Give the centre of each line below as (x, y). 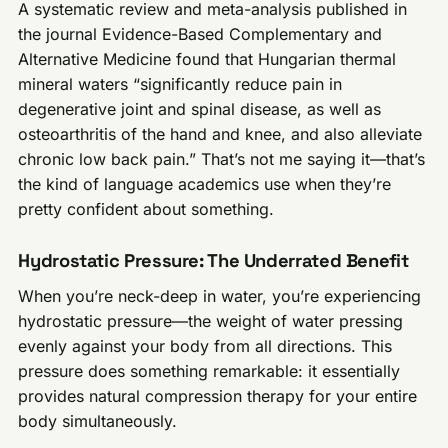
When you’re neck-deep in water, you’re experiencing (220, 296)
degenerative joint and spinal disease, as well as (200, 108)
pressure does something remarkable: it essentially (209, 371)
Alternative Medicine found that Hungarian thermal (207, 58)
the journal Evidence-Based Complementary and (200, 33)
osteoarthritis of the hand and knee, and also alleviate (220, 133)
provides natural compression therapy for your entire (218, 396)
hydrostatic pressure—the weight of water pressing (211, 321)
